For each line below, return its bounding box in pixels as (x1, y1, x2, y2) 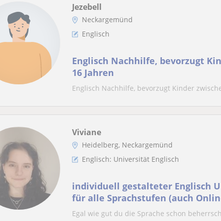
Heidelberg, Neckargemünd (82, 140, 173, 149)
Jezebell (72, 1, 102, 12)
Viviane (72, 127, 101, 138)
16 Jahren (72, 67, 114, 78)
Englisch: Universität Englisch (82, 154, 179, 164)
